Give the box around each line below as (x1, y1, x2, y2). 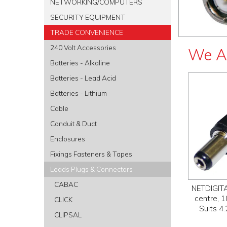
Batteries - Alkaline (50, 58, 110, 67)
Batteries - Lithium (50, 89, 107, 97)
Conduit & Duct (50, 119, 97, 128)
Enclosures (50, 134, 85, 143)
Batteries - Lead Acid (50, 73, 116, 82)
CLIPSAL (54, 210, 82, 219)
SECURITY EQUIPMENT (50, 13, 125, 21)
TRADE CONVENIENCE (50, 28, 123, 36)
